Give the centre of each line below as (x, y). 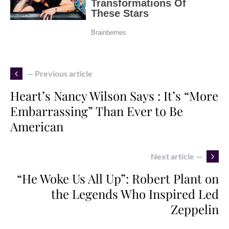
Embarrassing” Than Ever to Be (97, 111)
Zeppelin (195, 209)
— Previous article (60, 73)
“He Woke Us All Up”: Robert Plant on (118, 178)
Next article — (177, 156)
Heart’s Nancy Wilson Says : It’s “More (114, 95)
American (37, 126)
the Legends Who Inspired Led (135, 193)
